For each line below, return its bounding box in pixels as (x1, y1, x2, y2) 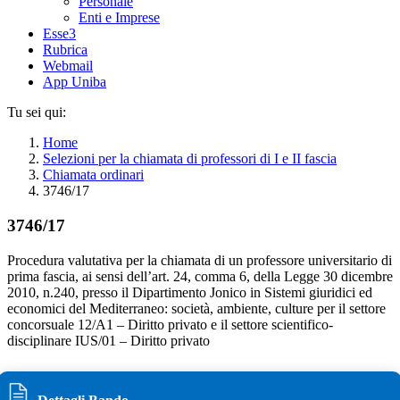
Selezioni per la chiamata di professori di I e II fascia (43, 151, 337, 167)
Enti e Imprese (79, 10, 160, 26)
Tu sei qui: (7, 104, 66, 121)
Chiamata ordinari (43, 167, 144, 183)
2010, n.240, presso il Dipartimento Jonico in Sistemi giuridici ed (7, 284, 372, 300)
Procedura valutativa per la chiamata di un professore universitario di (7, 252, 392, 268)
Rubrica (43, 42, 87, 58)
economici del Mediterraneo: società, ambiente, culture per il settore (7, 300, 386, 316)
